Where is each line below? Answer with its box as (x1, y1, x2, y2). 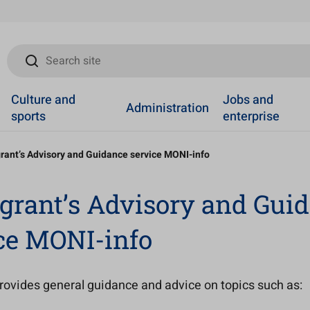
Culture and (10, 90, 75, 109)
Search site (6, 44, 62, 60)
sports (10, 107, 46, 126)
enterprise (223, 107, 280, 126)
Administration (126, 98, 210, 118)
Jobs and (223, 90, 274, 109)
